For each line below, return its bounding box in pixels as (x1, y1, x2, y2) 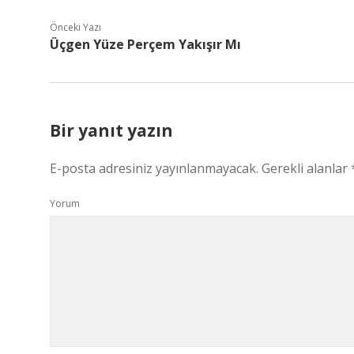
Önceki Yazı (50, 21, 101, 34)
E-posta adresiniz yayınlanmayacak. (50, 160, 258, 177)
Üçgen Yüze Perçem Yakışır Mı (50, 36, 241, 53)
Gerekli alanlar (262, 160, 351, 177)
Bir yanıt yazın (50, 119, 173, 141)
